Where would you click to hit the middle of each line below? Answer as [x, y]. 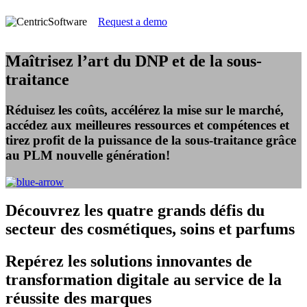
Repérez [37, 261]
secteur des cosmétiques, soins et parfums [150, 229]
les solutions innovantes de [160, 261]
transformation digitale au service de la [144, 280]
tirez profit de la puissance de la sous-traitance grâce [151, 140]
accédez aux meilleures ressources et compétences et [147, 125]
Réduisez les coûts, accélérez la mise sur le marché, [145, 110]
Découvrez [45, 211]
